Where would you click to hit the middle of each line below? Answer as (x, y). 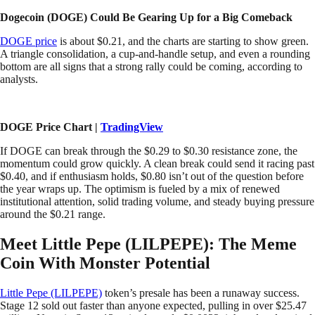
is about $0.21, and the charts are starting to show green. (183, 41)
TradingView (132, 127)
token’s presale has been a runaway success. (201, 292)
